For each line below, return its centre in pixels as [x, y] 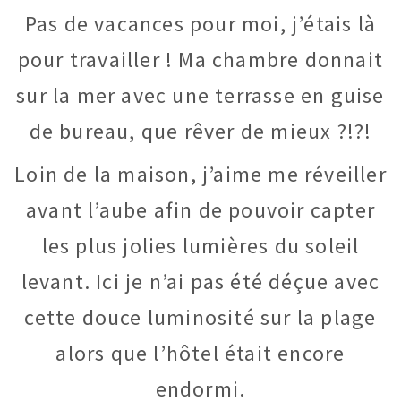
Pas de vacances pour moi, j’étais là [200, 23]
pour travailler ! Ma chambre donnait [200, 59]
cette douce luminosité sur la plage [200, 317]
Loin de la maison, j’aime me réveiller [200, 174]
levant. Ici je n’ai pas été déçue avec [200, 281]
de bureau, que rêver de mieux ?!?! [200, 131]
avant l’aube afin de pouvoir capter [200, 209]
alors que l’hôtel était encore [200, 353]
